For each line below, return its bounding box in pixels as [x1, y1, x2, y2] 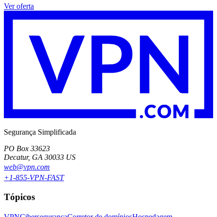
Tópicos [4, 192, 35, 202]
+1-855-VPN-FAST [4, 173, 64, 182]
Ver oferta [4, 2, 34, 11]
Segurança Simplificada [4, 127, 76, 136]
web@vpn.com [4, 162, 50, 171]
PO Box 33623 [4, 144, 50, 153]
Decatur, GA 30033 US [4, 153, 76, 161]
